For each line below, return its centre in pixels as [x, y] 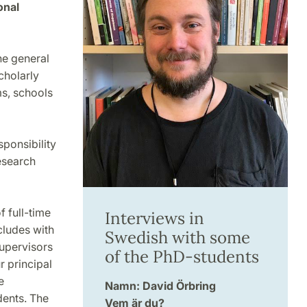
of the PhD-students [182, 257]
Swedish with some [177, 238]
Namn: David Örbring [160, 286]
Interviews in [154, 219]
